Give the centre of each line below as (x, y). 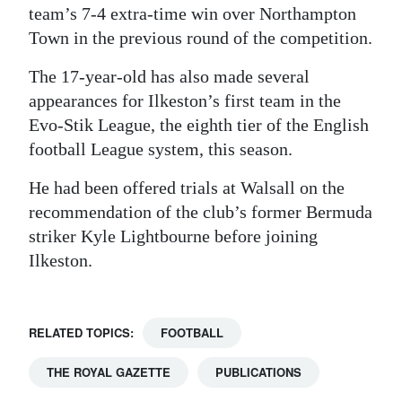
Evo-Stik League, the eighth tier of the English (199, 125)
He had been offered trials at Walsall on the (187, 188)
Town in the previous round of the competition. (201, 38)
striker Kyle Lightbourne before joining (173, 236)
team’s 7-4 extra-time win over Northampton (192, 13)
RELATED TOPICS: (81, 332)
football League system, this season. (161, 149)
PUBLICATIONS (258, 372)
